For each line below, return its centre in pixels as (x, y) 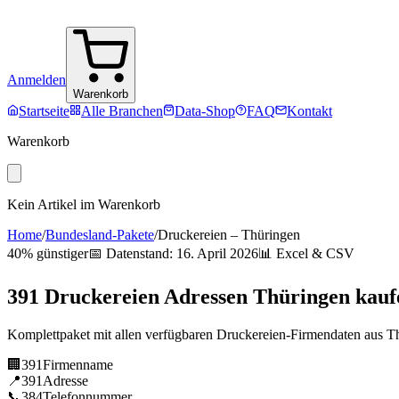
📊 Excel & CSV (306, 253)
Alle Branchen (122, 111)
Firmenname (78, 364)
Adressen (206, 296)
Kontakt (309, 111)
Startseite (44, 111)
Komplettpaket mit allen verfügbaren (112, 334)
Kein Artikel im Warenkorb (84, 204)
